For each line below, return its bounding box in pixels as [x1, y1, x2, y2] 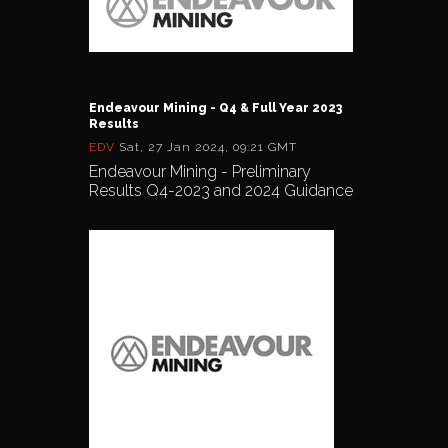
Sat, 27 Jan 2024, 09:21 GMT [119, 139, 297, 154]
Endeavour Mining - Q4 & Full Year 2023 [89, 100, 342, 115]
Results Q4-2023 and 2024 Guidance [89, 180, 353, 200]
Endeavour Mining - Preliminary [89, 161, 311, 181]
